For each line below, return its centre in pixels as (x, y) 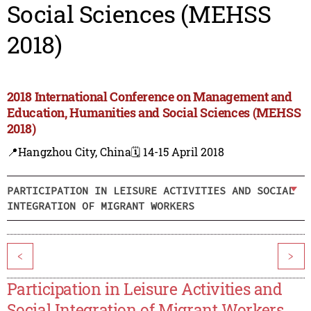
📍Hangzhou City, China (69, 152)
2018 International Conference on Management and (149, 97)
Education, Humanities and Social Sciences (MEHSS (154, 113)
